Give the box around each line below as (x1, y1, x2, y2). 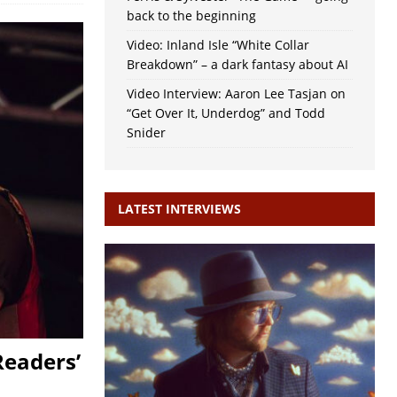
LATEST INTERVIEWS (117, 200, 241, 218)
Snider (126, 124, 166, 142)
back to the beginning (126, 7, 256, 25)
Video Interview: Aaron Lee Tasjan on (126, 85, 346, 103)
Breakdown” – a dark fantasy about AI (126, 56, 348, 74)
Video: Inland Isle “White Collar (126, 36, 309, 54)
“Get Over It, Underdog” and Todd (126, 105, 325, 122)
